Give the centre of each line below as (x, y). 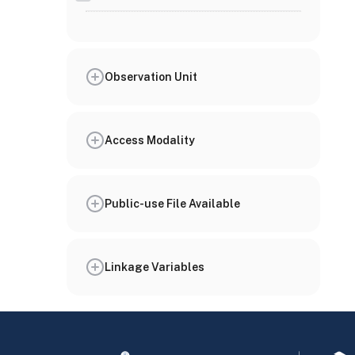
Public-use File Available (172, 203)
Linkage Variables (155, 267)
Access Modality (150, 140)
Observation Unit (151, 76)
